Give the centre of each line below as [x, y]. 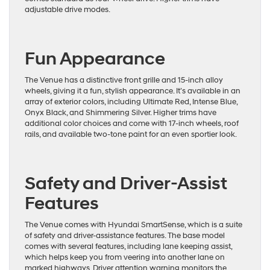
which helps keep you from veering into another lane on [125, 258]
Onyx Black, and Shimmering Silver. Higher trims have [121, 113]
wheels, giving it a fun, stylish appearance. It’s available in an [133, 91]
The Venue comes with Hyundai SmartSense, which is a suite [133, 225]
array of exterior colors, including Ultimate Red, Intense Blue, [131, 102]
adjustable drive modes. [67, 10]
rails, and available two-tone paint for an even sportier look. [131, 135]
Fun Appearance [95, 59]
